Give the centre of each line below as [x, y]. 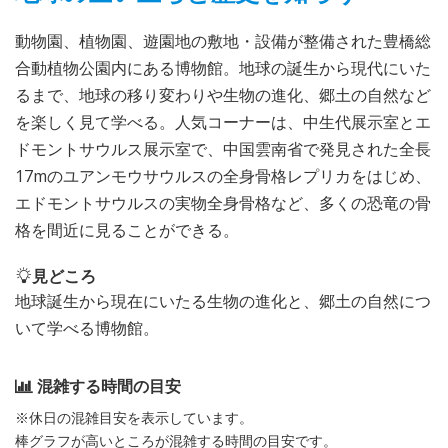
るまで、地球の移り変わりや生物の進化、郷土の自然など [223, 94]
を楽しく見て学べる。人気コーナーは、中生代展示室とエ [223, 121]
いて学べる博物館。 [87, 327]
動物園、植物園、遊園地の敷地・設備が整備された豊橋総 [223, 40]
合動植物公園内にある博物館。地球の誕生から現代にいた [223, 67]
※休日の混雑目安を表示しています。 [134, 417]
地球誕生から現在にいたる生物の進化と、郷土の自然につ [223, 300]
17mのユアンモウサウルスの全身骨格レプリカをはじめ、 [223, 175]
